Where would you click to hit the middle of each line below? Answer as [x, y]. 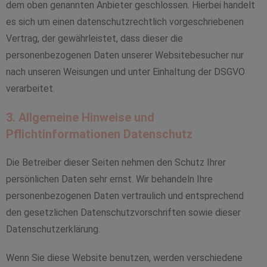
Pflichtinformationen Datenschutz [99, 134]
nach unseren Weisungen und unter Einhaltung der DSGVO [125, 72]
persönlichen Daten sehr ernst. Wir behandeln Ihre [109, 179]
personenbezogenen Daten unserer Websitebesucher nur [125, 55]
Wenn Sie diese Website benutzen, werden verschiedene [124, 258]
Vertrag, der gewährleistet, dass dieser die [94, 38]
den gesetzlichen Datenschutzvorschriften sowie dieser [123, 212]
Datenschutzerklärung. [53, 229]
